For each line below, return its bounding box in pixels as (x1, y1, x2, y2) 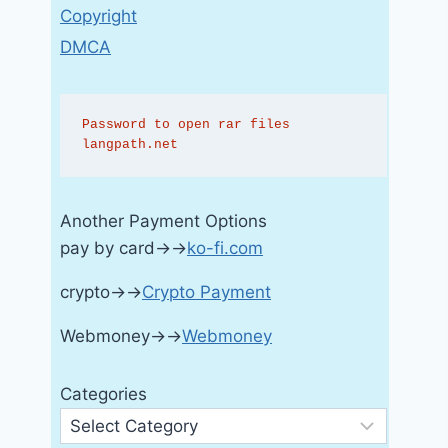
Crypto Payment (142, 282, 271, 303)
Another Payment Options (60, 211, 267, 232)
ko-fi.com (187, 238, 263, 259)
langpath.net (81, 137, 178, 153)
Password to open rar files (81, 117, 290, 133)
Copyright (60, 6, 137, 27)
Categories (60, 384, 147, 405)
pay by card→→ (60, 238, 187, 259)
